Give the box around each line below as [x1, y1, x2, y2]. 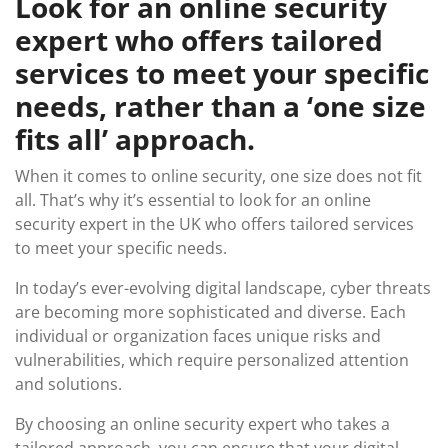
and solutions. [15, 373, 122, 395]
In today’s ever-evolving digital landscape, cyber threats [15, 277, 431, 299]
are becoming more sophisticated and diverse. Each [15, 301, 406, 323]
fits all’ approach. [15, 120, 255, 158]
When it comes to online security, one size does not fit [15, 165, 422, 187]
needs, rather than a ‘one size [15, 87, 426, 125]
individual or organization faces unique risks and [15, 325, 381, 347]
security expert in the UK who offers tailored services [15, 213, 414, 235]
